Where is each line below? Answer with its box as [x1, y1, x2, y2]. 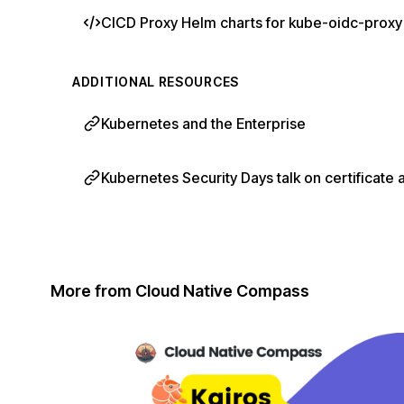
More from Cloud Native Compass [50, 281, 309, 300]
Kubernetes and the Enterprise [101, 115, 306, 133]
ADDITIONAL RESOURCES [72, 74, 239, 89]
